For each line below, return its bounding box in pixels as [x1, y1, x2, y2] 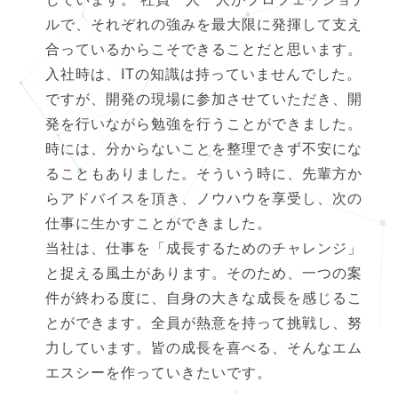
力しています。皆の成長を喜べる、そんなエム [44, 337, 362, 358]
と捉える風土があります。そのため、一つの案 [44, 262, 362, 283]
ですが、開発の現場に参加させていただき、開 [44, 88, 362, 109]
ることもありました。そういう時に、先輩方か [44, 163, 362, 184]
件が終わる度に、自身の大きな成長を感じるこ [44, 287, 362, 308]
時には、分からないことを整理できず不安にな [44, 138, 362, 159]
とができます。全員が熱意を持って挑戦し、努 [44, 312, 362, 333]
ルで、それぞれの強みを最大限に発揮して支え [44, 13, 362, 35]
